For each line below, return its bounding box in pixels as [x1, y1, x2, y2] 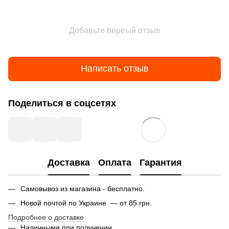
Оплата [98, 157, 131, 168]
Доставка [47, 157, 90, 168]
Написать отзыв [80, 63, 149, 74]
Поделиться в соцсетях [8, 98, 116, 108]
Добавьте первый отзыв [68, 26, 161, 35]
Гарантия [139, 157, 182, 168]
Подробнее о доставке [8, 213, 84, 222]
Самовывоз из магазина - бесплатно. [20, 184, 145, 193]
